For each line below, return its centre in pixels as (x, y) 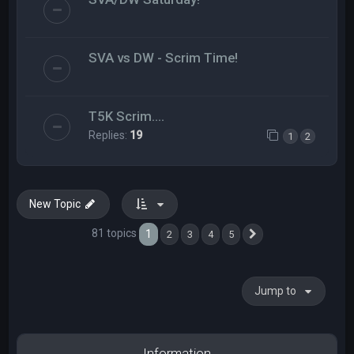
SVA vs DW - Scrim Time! (164, 57)
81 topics (115, 233)
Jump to (275, 291)
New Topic (55, 204)
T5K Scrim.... (127, 116)
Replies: (109, 135)
